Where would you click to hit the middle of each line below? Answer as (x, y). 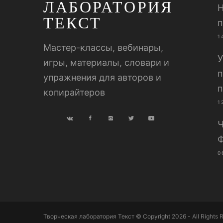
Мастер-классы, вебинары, (103, 48)
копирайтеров (74, 92)
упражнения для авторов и (102, 77)
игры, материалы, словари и (106, 62)
